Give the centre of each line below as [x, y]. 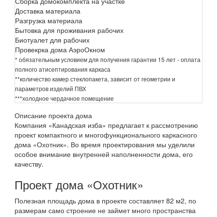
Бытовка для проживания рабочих [69, 30]
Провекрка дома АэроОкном [60, 49]
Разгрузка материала [49, 20]
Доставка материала [48, 10]
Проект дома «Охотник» [79, 184]
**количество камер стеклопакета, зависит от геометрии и [95, 78]
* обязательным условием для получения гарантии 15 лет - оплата [108, 59]
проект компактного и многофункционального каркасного [106, 134]
